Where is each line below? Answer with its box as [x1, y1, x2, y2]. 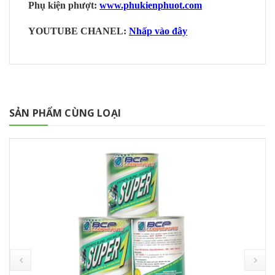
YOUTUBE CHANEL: [28, 26, 129, 37]
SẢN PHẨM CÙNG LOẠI [9, 106, 121, 120]
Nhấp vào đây [129, 26, 187, 37]
